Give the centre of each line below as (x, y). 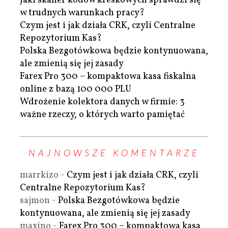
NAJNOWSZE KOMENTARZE (114, 152)
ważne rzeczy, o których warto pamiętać (102, 115)
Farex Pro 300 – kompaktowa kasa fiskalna (108, 76)
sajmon (35, 201)
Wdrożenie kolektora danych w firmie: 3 (102, 102)
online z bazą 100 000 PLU (76, 89)
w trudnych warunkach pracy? (82, 13)
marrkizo (39, 175)
